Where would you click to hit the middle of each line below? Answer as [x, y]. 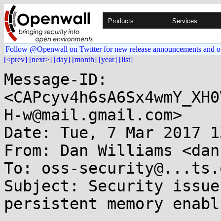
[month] [84, 59]
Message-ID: [55, 79]
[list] [126, 59]
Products [121, 21]
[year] [108, 59]
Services [185, 21]
